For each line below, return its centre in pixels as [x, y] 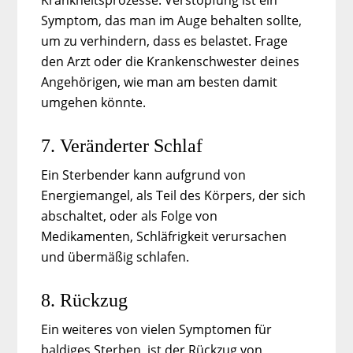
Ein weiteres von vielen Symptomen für [157, 329]
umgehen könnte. [94, 102]
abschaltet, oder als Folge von [130, 216]
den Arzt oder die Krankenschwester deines [171, 61]
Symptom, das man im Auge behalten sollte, [172, 20]
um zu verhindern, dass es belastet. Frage [165, 41]
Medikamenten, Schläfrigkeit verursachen [164, 236]
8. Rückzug [85, 300]
